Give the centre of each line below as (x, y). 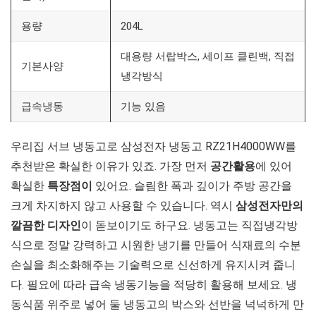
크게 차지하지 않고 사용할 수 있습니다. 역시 (123, 205)
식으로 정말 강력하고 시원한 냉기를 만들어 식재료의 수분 (156, 245)
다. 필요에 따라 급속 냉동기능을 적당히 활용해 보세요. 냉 (154, 284)
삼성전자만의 (269, 205)
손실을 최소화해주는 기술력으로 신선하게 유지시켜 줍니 (153, 265)
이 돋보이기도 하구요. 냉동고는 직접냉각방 (189, 225)
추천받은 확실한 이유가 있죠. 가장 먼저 (110, 166)
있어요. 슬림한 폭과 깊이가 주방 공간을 (192, 186)
